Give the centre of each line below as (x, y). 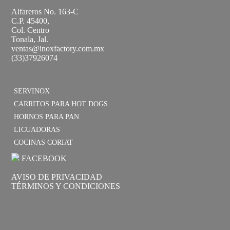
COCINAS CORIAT (44, 142)
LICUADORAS (37, 129)
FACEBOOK (43, 158)
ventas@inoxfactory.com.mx (58, 48)
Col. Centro (31, 30)
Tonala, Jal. (30, 39)
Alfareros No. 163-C (45, 11)
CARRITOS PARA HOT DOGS (61, 104)
